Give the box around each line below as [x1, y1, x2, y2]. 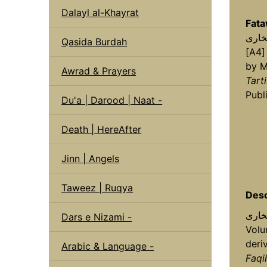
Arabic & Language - [61, 240, 154, 252]
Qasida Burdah [61, 35, 128, 48]
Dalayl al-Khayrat [61, 6, 139, 18]
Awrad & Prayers [61, 64, 136, 77]
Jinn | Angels [61, 152, 120, 164]
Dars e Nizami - [61, 210, 132, 223]
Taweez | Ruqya [61, 181, 133, 194]
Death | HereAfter [61, 123, 142, 135]
